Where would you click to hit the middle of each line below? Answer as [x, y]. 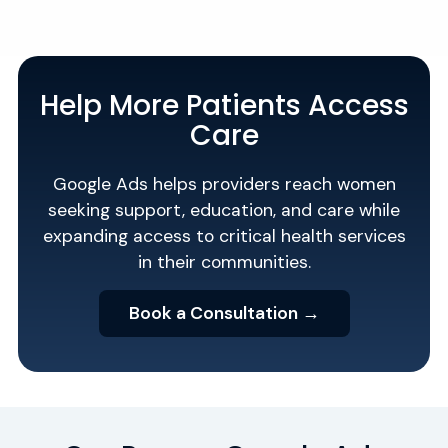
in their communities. [224, 262]
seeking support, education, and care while [224, 210]
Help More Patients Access [224, 106]
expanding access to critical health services [224, 236]
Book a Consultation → [224, 312]
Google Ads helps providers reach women [224, 184]
